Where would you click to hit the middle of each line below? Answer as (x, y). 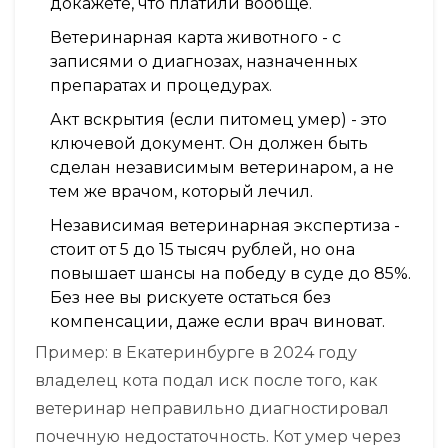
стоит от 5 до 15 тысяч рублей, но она (202, 250)
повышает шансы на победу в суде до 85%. (230, 274)
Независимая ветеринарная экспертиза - (225, 226)
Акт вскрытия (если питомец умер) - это (218, 120)
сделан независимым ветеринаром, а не (222, 168)
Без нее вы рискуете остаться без (190, 298)
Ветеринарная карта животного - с (195, 38)
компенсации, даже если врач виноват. (217, 322)
